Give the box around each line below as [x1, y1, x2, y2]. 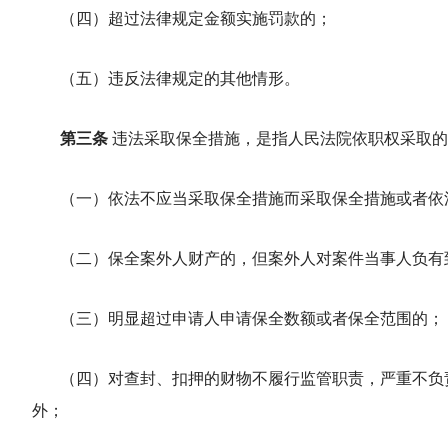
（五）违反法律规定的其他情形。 [60, 70, 300, 88]
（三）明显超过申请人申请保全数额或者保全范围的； [60, 310, 444, 328]
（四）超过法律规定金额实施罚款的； [60, 10, 332, 28]
